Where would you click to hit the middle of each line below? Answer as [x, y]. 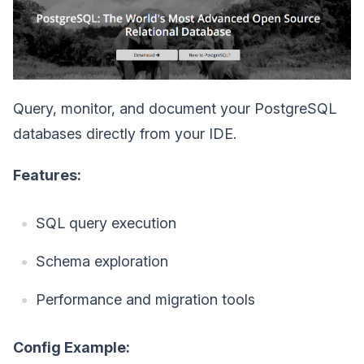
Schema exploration [102, 261]
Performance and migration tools [145, 299]
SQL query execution [106, 223]
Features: [47, 175]
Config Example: [71, 347]
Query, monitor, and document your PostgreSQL [175, 108]
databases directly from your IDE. [125, 133]
